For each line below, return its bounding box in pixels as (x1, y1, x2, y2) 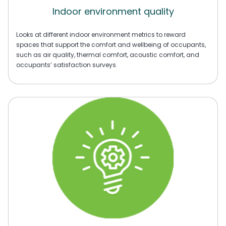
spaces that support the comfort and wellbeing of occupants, (16, 40, 206, 49)
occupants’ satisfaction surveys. (16, 60, 118, 69)
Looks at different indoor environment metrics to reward (16, 30, 186, 39)
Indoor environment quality (52, 5, 174, 18)
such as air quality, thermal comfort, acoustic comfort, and (16, 50, 199, 59)
